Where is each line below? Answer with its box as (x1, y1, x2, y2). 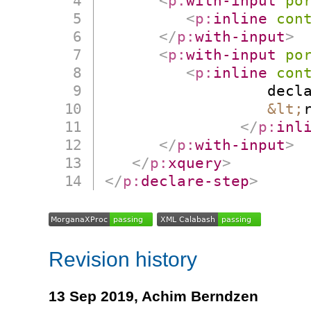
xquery (168, 153, 223, 171)
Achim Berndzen (142, 288, 258, 305)
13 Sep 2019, (49, 288, 142, 305)
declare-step (141, 171, 250, 190)
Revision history (49, 247, 197, 271)
